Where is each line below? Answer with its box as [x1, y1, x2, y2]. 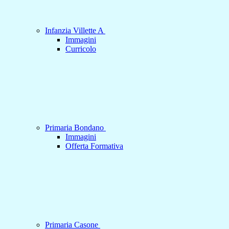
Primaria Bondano [45, 123, 106, 132]
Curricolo [65, 44, 96, 54]
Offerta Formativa [65, 142, 123, 151]
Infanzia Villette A [45, 26, 105, 35]
